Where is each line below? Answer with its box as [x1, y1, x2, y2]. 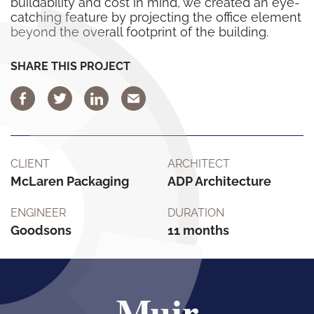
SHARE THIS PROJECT [11, 60, 130, 73]
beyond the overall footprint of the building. [11, 25, 268, 39]
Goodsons [11, 223, 71, 238]
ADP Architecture [168, 174, 271, 189]
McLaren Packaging [11, 174, 129, 189]
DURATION [168, 206, 224, 219]
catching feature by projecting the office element [11, 10, 301, 25]
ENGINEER [11, 206, 66, 219]
